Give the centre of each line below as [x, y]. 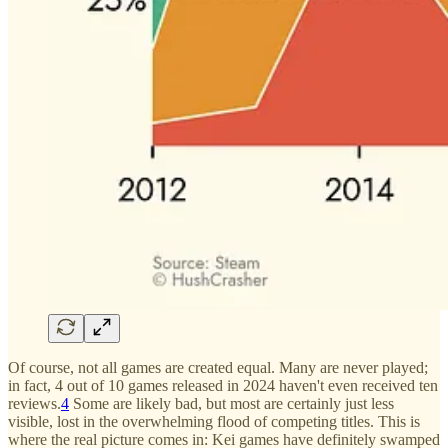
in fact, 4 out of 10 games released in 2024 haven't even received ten [223, 385]
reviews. [34, 403]
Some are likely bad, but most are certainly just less [231, 403]
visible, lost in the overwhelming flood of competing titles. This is [214, 421]
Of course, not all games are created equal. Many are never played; [218, 367]
